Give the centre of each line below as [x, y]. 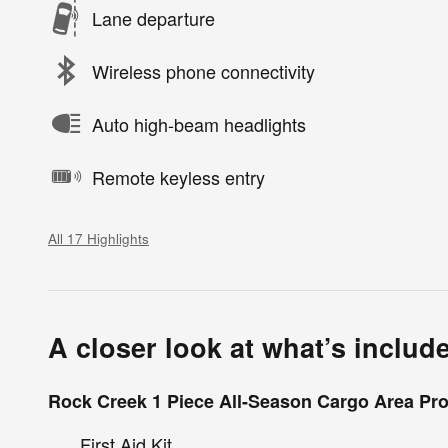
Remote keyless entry [178, 176]
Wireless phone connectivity [203, 70]
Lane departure [153, 17]
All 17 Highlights [98, 239]
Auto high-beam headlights [199, 123]
